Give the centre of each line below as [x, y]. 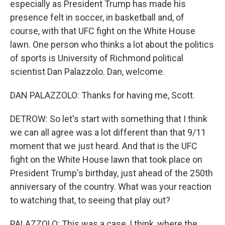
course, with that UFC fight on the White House [103, 31]
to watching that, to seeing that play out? [90, 200]
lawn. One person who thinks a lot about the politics [112, 44]
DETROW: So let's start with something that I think [109, 119]
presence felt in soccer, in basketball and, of [97, 17]
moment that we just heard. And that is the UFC [104, 146]
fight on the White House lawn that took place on [106, 159]
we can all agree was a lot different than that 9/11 [108, 132]
